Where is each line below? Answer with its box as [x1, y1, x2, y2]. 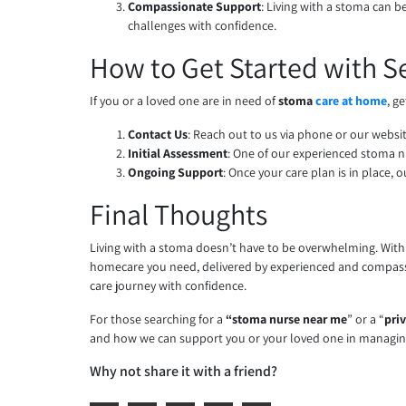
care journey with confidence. [90, 277, 247, 295]
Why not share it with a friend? [90, 362, 278, 382]
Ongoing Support [128, 164, 224, 181]
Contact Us [128, 126, 188, 143]
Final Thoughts [90, 195, 268, 234]
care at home [315, 92, 388, 110]
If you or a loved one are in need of [90, 92, 279, 110]
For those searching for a [90, 311, 227, 328]
